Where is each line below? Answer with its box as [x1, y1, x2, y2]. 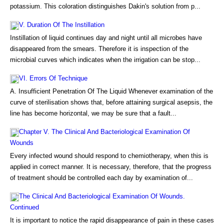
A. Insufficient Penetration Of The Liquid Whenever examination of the [10, 87, 213, 95]
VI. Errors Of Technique [19, 74, 87, 82]
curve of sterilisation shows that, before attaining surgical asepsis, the [10, 98, 212, 106]
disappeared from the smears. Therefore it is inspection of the [10, 45, 188, 52]
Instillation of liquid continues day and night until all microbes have [10, 34, 202, 41]
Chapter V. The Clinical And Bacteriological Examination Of [19, 128, 190, 135]
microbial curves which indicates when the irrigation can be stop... [10, 56, 200, 63]
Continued [10, 203, 39, 211]
